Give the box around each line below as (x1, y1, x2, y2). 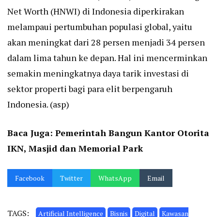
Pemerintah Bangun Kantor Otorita (55, 127, 209, 139)
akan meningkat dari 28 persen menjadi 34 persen (7, 36, 205, 48)
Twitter (60, 173, 83, 183)
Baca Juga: (7, 127, 55, 139)
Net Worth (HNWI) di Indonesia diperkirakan (7, 5, 184, 17)
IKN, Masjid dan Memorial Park (7, 142, 143, 155)
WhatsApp (98, 173, 132, 183)
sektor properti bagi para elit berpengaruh (7, 83, 172, 95)
